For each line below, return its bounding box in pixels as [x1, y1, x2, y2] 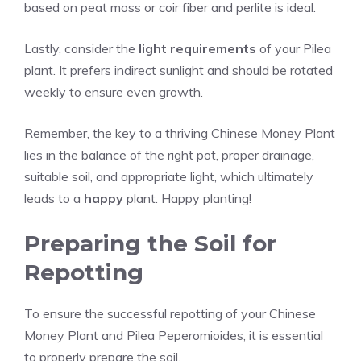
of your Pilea [256, 40, 331, 56]
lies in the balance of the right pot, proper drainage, [24, 147, 314, 163]
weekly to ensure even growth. [24, 84, 203, 100]
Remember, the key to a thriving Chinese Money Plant [24, 125, 335, 141]
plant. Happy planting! [123, 190, 251, 206]
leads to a [24, 190, 84, 206]
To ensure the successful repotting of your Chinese [24, 305, 316, 322]
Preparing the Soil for [24, 230, 276, 257]
